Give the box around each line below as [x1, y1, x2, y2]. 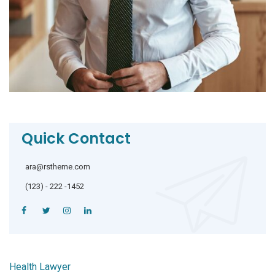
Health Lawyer [9, 261, 71, 273]
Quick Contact [21, 128, 131, 149]
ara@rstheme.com [25, 162, 90, 172]
